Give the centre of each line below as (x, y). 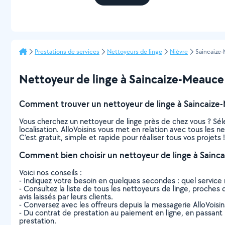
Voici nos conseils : (50, 173)
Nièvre (179, 51)
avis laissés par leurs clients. (66, 197)
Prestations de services (67, 51)
